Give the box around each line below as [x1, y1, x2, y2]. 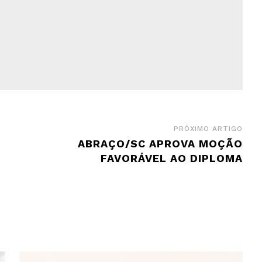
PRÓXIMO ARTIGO [173, 124, 243, 133]
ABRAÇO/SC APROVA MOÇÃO [77, 137, 243, 150]
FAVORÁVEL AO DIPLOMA [100, 151, 243, 164]
